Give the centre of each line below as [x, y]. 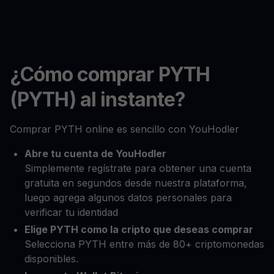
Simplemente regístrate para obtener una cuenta [138, 168]
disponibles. [51, 258]
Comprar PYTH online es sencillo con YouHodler [124, 129]
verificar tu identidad [71, 212]
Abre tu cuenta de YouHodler [95, 153]
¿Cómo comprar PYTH [110, 74]
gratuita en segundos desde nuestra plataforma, [136, 183]
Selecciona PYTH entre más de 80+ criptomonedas [144, 244]
